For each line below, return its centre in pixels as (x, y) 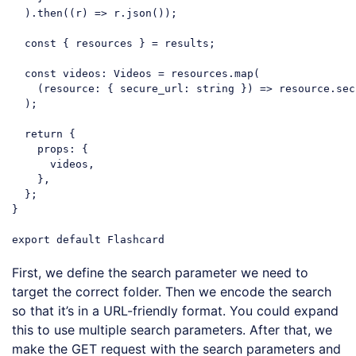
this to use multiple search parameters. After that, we (172, 329)
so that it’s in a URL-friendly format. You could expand (175, 310)
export (31, 239)
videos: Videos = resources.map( (158, 73)
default (79, 239)
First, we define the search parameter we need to (160, 272)
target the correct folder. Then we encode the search (172, 291)
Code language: (50, 252)
